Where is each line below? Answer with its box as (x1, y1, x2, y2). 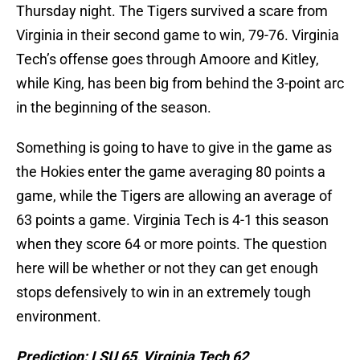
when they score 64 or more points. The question (16, 235, 327, 253)
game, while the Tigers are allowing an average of (16, 187, 332, 205)
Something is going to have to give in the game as (16, 139, 332, 157)
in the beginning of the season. (16, 99, 211, 117)
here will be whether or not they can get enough (16, 260, 318, 277)
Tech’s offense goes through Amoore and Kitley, (16, 51, 319, 68)
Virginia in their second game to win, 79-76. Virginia (16, 27, 339, 44)
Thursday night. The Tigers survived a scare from (16, 2, 328, 20)
